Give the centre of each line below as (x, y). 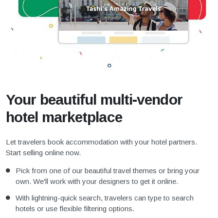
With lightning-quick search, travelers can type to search (105, 198)
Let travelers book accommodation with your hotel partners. (101, 142)
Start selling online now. (43, 153)
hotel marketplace (64, 117)
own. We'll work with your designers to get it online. (97, 182)
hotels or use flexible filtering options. (75, 209)
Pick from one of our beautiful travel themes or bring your (108, 171)
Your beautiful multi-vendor (94, 99)
